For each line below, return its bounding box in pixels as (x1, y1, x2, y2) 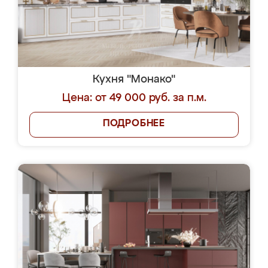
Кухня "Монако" (93, 74, 175, 85)
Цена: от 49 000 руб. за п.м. (62, 93, 206, 103)
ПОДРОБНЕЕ (102, 119, 166, 129)
